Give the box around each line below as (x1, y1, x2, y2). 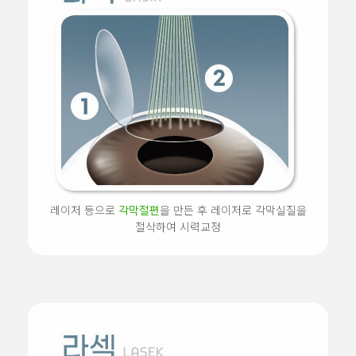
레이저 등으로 (49, 202, 118, 219)
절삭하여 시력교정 (135, 219, 221, 235)
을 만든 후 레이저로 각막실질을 (159, 202, 307, 219)
